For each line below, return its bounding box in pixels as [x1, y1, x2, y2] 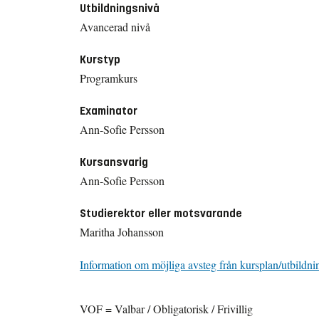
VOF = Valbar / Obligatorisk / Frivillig [80, 300, 253, 316]
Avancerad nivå [80, 19, 150, 34]
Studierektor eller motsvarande [80, 206, 242, 220]
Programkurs [80, 70, 137, 85]
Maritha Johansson [80, 224, 164, 239]
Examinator [80, 103, 137, 117]
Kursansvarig [80, 155, 148, 169]
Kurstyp [80, 52, 120, 66]
